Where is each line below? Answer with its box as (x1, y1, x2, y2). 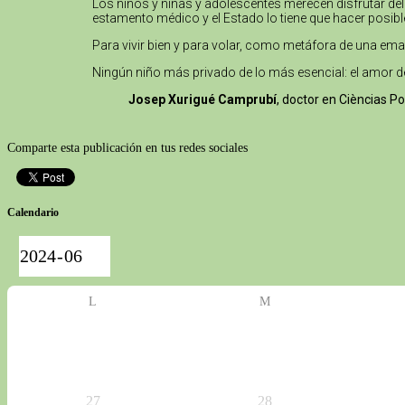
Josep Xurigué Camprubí (128, 91, 277, 107)
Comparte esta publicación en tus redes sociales (7, 140, 248, 155)
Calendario (7, 206, 59, 219)
